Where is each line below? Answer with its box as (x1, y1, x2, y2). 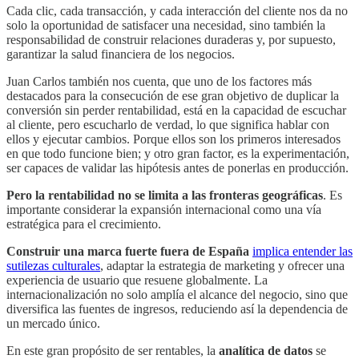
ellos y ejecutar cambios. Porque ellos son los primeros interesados (6, 132, 341, 147)
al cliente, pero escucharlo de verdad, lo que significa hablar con (6, 118, 329, 132)
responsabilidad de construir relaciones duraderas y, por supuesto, (6, 33, 336, 47)
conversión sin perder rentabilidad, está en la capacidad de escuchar (6, 103, 346, 118)
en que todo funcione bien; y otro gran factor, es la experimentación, (6, 147, 349, 161)
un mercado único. (6, 317, 100, 331)
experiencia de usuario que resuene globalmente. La (6, 273, 268, 288)
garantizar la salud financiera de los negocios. (6, 47, 235, 62)
